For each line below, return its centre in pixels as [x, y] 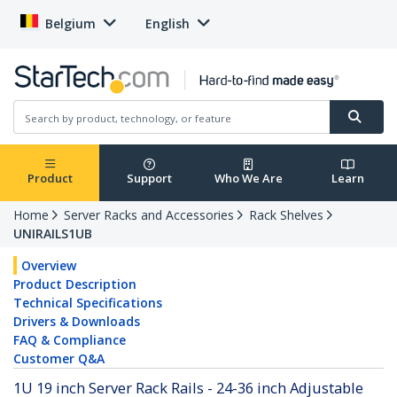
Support [149, 179]
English [167, 23]
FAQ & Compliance [70, 340]
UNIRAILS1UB [53, 234]
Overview [49, 266]
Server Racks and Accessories [149, 215]
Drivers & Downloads [77, 322]
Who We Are [248, 179]
